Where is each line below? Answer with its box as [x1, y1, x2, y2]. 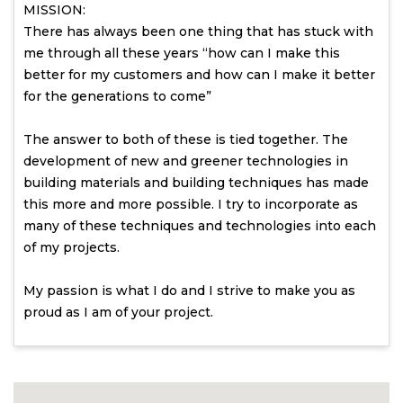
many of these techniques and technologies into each [23, 218, 376, 235]
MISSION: [23, 2, 85, 19]
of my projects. [23, 239, 120, 256]
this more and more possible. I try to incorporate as [23, 196, 358, 213]
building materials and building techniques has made [23, 175, 369, 192]
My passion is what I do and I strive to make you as [23, 282, 355, 300]
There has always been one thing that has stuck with [23, 23, 373, 40]
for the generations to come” [23, 88, 211, 105]
